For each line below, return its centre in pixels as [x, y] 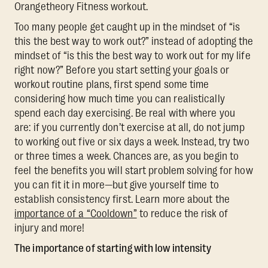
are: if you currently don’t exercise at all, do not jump [130, 128]
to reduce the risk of [182, 214]
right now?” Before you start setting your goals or [122, 70]
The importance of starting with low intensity [113, 249]
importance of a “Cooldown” [76, 214]
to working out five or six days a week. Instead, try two [132, 142]
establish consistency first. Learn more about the [122, 200]
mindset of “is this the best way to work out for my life [133, 56]
